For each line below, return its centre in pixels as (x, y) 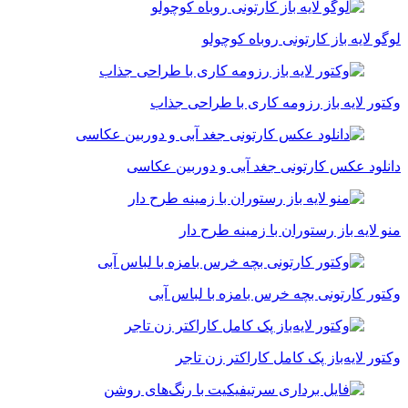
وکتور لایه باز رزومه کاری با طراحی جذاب (275, 103)
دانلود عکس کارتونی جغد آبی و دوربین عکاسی (264, 167)
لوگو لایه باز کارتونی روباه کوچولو (301, 39)
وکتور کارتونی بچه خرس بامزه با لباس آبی (275, 294)
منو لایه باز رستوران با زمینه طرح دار (290, 230)
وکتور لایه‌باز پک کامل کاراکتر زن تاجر (288, 358)
